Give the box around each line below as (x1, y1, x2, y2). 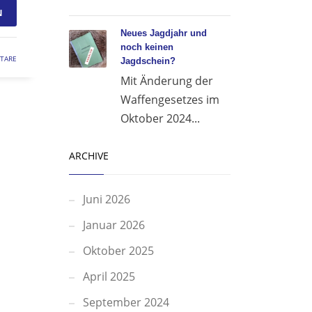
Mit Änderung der (120, 73, 213, 88)
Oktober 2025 (82, 243, 154, 258)
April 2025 (82, 269, 135, 284)
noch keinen (120, 42, 173, 52)
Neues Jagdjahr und (120, 28, 207, 38)
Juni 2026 (82, 192, 130, 207)
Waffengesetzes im (120, 92, 219, 107)
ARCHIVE (68, 149, 109, 162)
